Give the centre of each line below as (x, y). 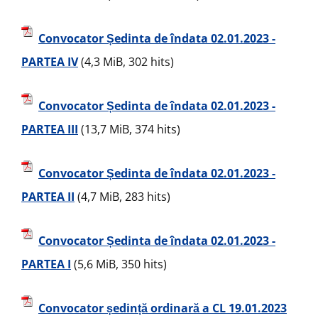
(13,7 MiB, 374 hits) (129, 130)
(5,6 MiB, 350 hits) (119, 264)
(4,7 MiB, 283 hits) (122, 197)
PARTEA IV (50, 62)
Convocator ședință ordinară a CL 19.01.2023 (163, 308)
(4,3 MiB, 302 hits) (126, 62)
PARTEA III (50, 130)
